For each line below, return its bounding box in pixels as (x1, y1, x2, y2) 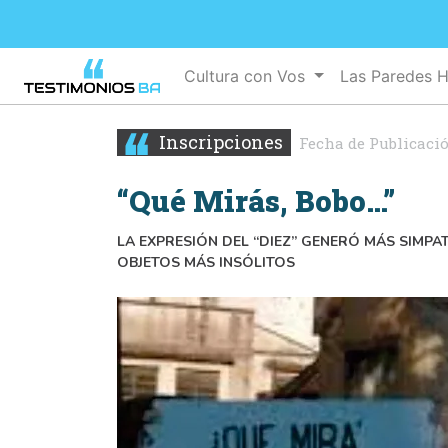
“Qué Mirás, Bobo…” (117, 182, 396, 221)
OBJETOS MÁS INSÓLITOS (117, 253, 295, 273)
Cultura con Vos (184, 66, 311, 87)
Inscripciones (155, 130, 283, 155)
